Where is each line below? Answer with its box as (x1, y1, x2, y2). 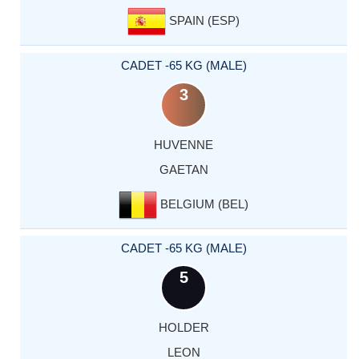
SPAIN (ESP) (166, 14, 240, 28)
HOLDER (158, 320, 209, 334)
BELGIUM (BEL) (157, 196, 248, 211)
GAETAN (159, 162, 208, 176)
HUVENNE (154, 137, 213, 151)
